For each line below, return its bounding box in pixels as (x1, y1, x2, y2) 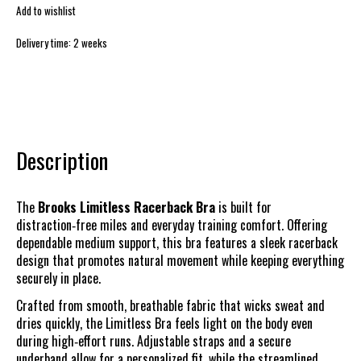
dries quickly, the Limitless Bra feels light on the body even (16, 313, 313, 333)
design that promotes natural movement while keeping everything (16, 250, 344, 270)
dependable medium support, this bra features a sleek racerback (16, 232, 338, 252)
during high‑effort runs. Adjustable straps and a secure (16, 330, 291, 351)
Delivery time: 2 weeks (16, 35, 107, 52)
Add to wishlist (16, 2, 76, 19)
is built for (215, 197, 272, 217)
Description (16, 143, 108, 176)
